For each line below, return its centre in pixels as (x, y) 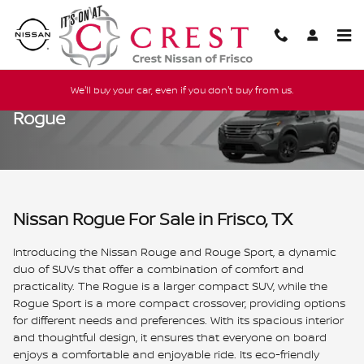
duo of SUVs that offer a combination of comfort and (158, 269)
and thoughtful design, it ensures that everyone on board (170, 337)
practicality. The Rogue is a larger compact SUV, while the (170, 286)
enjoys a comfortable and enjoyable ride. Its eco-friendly (166, 354)
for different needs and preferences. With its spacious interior (178, 320)
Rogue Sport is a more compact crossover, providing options (179, 303)
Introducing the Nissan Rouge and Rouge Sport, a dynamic (175, 251)
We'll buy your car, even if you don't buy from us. (182, 90)
